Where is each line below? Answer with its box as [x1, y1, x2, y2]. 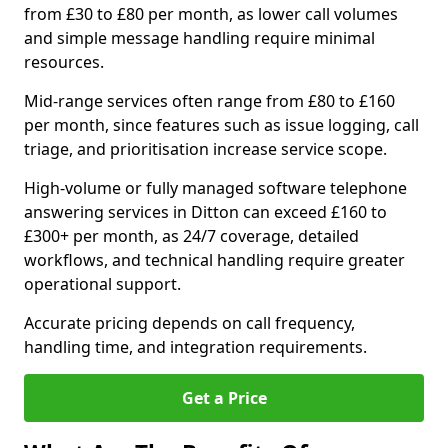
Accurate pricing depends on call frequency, [24, 312, 355, 334]
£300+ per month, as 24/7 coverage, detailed [24, 225, 359, 247]
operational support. [24, 273, 181, 295]
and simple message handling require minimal [24, 27, 375, 49]
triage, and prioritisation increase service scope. [24, 138, 387, 160]
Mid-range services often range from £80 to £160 [24, 90, 395, 112]
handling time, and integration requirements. [24, 336, 367, 358]
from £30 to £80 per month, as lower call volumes [24, 3, 398, 25]
